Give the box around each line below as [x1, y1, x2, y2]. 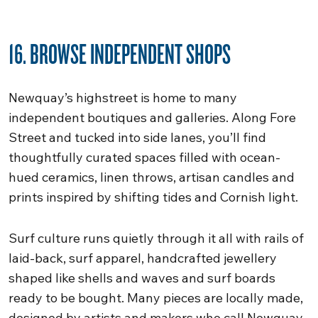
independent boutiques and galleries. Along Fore [9, 109, 296, 126]
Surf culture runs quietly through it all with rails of [9, 230, 304, 246]
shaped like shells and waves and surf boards [9, 270, 275, 286]
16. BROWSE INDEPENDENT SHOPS [9, 35, 231, 71]
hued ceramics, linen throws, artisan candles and [9, 169, 295, 185]
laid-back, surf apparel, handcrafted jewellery [9, 250, 277, 266]
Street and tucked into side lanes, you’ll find [9, 129, 266, 146]
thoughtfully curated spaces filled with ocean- [9, 149, 280, 165]
